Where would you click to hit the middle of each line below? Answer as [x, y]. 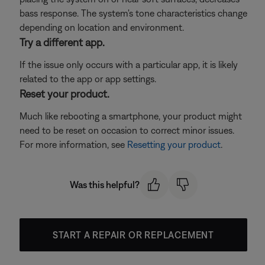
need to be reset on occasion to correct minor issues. [127, 130]
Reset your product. [64, 94]
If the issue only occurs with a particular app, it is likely [129, 64]
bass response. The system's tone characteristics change [133, 13]
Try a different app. [62, 42]
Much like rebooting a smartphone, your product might [131, 116]
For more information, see [73, 144]
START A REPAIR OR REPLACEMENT [133, 235]
